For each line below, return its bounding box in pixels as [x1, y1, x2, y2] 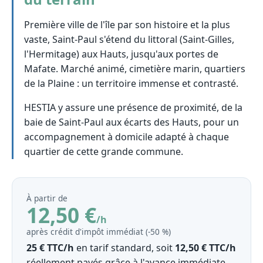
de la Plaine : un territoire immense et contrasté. [24, 77, 239, 90]
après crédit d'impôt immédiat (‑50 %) [26, 225, 171, 237]
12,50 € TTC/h [175, 241, 236, 254]
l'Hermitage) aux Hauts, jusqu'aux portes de [24, 48, 219, 61]
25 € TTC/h [26, 241, 74, 254]
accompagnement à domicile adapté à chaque [24, 130, 230, 144]
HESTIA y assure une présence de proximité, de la [24, 101, 243, 114]
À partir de [26, 192, 68, 204]
